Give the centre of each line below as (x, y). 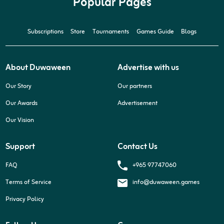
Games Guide (155, 32)
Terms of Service (29, 183)
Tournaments (111, 32)
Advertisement (138, 104)
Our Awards (22, 104)
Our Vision (20, 120)
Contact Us (138, 147)
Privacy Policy (25, 199)
